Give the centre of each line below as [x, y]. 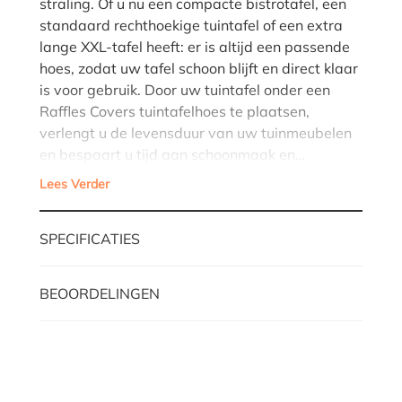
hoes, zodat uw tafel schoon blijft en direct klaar [199, 68]
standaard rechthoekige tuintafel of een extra [191, 25]
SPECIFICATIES [90, 238]
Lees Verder [74, 184]
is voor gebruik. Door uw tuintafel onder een [185, 89]
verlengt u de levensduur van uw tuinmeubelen [196, 132]
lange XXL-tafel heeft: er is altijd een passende [195, 46]
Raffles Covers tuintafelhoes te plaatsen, [175, 111]
